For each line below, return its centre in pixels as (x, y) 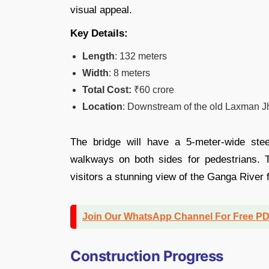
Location (102, 106)
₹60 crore (153, 89)
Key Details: (99, 33)
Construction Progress (147, 256)
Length (98, 56)
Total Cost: (107, 89)
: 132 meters (141, 56)
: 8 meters (129, 73)
